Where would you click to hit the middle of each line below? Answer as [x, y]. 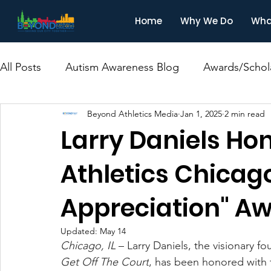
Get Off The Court [105, 262]
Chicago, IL [88, 246]
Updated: [80, 231]
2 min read [245, 113]
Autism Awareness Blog [122, 67]
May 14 [113, 231]
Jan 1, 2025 [201, 113]
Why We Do [207, 21]
